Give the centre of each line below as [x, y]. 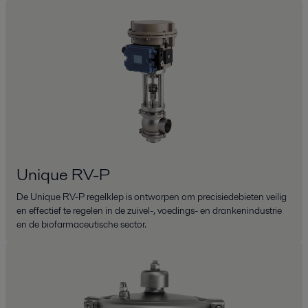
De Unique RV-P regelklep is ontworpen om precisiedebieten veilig [152, 196]
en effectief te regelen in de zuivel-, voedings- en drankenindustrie [149, 210]
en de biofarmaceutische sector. [81, 224]
